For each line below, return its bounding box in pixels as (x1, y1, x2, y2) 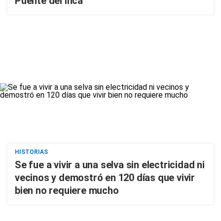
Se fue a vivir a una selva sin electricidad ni (15, 159, 205, 171)
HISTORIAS (15, 148, 48, 155)
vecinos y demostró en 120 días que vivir (15, 172, 195, 184)
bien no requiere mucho (15, 184, 119, 196)
